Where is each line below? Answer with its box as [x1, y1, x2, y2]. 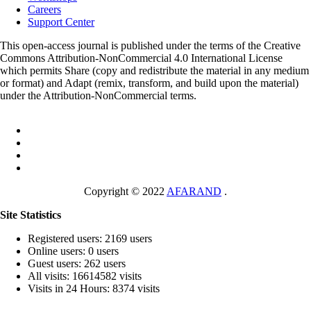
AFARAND [167, 185, 221, 197]
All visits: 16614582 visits [28, 269, 142, 282]
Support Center [28, 15, 94, 28]
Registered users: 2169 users [28, 232, 152, 244]
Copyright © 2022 [84, 185, 167, 197]
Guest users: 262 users [28, 257, 126, 269]
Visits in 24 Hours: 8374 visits [28, 282, 160, 294]
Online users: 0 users [28, 244, 119, 257]
